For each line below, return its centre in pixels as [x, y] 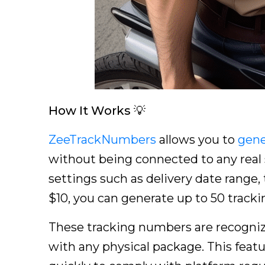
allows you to [197, 140]
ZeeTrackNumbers [102, 140]
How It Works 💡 [97, 111]
